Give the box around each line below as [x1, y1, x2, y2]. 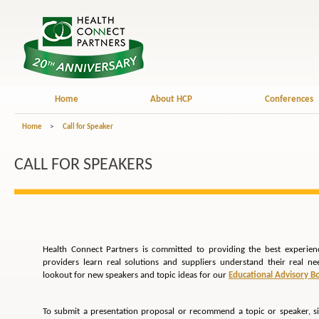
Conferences [265, 95, 313, 104]
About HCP [150, 95, 193, 104]
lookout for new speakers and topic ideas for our [43, 271, 229, 281]
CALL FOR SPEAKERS [14, 157, 152, 174]
